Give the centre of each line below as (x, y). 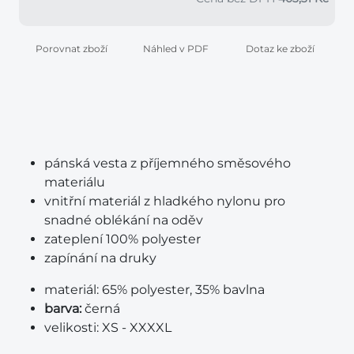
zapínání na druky (100, 258)
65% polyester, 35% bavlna (182, 289)
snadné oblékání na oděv (124, 220)
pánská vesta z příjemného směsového (168, 163)
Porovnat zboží (71, 48)
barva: (64, 308)
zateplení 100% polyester (122, 239)
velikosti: (72, 327)
